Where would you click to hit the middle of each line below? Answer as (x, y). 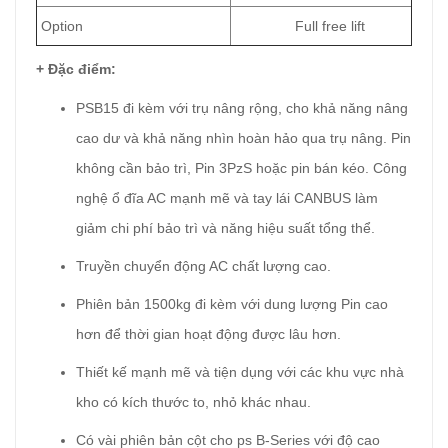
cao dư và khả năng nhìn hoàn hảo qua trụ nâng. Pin (243, 137)
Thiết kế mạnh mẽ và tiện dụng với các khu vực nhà (240, 371)
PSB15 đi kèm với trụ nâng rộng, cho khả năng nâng (242, 107)
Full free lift (298, 25)
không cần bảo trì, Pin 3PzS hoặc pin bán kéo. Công (241, 167)
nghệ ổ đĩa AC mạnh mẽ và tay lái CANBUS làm (227, 197)
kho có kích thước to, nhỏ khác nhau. (193, 401)
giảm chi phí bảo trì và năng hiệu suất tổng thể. (225, 227)
